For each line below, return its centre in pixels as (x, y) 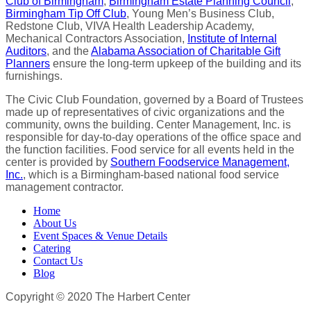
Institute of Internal (232, 38)
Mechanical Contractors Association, (96, 38)
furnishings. (34, 76)
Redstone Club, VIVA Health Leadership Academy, (130, 26)
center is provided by (58, 162)
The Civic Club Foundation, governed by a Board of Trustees (154, 99)
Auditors (26, 51)
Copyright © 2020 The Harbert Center (98, 296)
